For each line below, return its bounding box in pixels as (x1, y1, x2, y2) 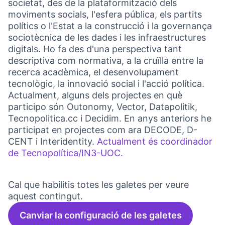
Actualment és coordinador (97, 136, 212, 147)
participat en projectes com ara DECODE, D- (8, 125, 197, 135)
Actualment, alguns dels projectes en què (8, 90, 182, 100)
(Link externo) (124, 156, 184, 167)
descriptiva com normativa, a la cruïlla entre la (8, 55, 203, 66)
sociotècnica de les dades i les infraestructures (8, 32, 206, 43)
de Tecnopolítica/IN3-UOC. (8, 148, 123, 158)
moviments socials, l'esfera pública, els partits (8, 9, 202, 20)
